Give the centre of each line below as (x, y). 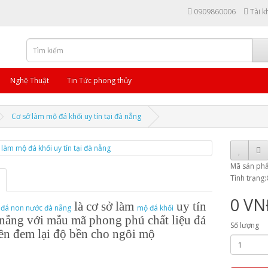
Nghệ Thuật (30, 80)
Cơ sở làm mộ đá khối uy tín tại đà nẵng (76, 116)
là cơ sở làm (104, 206)
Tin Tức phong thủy (99, 80)
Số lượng (245, 225)
